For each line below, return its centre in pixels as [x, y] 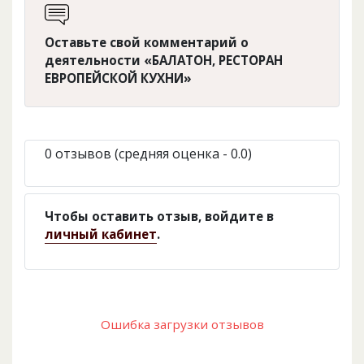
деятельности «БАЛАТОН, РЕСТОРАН [164, 61]
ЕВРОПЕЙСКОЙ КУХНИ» [118, 78]
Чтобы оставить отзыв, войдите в [159, 217]
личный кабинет [101, 234]
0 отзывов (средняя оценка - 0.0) [148, 154]
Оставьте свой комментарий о [147, 43]
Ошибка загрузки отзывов [182, 325]
